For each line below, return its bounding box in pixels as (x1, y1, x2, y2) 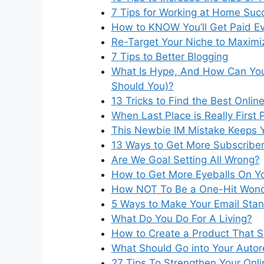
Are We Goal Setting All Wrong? (111, 153, 260, 166)
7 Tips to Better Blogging (111, 50, 228, 62)
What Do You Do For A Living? (111, 212, 252, 225)
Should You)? (111, 80, 174, 92)
